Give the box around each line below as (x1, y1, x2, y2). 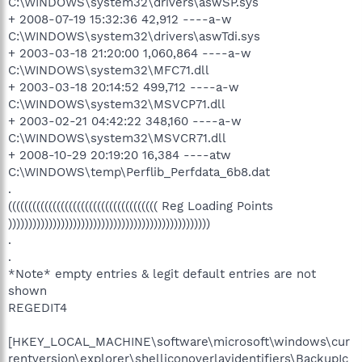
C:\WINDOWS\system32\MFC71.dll (8, 63, 209, 78)
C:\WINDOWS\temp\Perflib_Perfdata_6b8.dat (8, 165, 270, 179)
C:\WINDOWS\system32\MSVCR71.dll (8, 131, 226, 145)
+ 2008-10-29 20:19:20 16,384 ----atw (8, 148, 231, 162)
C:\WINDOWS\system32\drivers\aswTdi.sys (8, 29, 260, 44)
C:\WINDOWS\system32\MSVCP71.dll (8, 97, 225, 112)
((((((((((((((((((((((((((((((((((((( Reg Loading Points (8, 199, 273, 213)
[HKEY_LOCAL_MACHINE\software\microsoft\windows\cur (8, 335, 350, 349)
